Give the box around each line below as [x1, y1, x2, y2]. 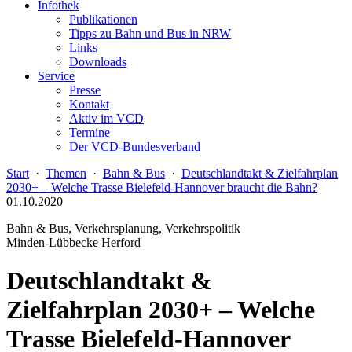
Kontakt [69, 97, 109, 111]
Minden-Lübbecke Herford [6, 236, 141, 249]
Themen [46, 167, 86, 180]
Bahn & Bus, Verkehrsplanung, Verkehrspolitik [6, 222, 240, 235]
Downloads [69, 55, 126, 68]
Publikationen [69, 13, 137, 26]
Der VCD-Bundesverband [69, 140, 200, 153]
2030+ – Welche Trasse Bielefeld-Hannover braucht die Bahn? [6, 181, 317, 194]
